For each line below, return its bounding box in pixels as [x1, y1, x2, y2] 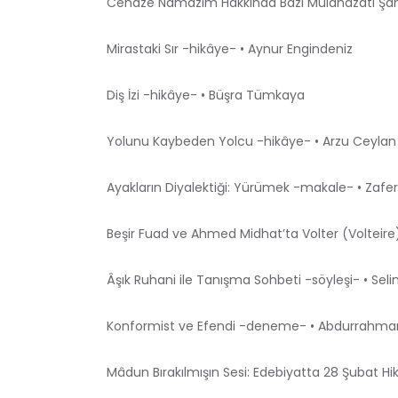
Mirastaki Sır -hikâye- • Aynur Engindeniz [107, 39, 353, 58]
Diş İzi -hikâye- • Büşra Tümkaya [107, 85, 305, 104]
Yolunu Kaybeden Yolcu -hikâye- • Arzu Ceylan [107, 131, 396, 150]
